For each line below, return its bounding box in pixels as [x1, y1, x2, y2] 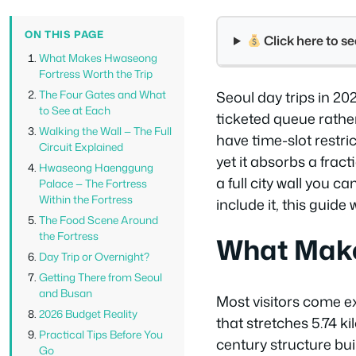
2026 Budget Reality [39, 306, 137, 321]
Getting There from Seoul [39, 269, 162, 284]
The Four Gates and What [39, 87, 166, 102]
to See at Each [39, 103, 110, 118]
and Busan [39, 285, 92, 300]
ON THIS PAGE [25, 27, 104, 41]
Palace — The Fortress [39, 176, 147, 191]
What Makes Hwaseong [39, 50, 157, 65]
